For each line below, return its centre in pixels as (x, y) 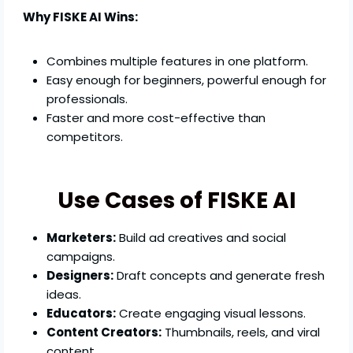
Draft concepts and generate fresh (219, 276)
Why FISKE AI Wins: (81, 17)
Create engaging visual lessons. (211, 314)
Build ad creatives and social (201, 238)
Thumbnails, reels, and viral (241, 333)
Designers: (80, 276)
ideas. (64, 295)
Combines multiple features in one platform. (178, 61)
